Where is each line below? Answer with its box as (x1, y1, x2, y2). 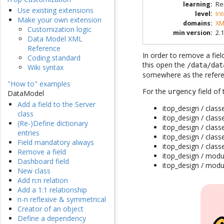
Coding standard (27, 53, 80, 63)
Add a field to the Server (17, 99, 95, 109)
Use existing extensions (17, 5, 93, 15)
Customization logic (27, 24, 91, 34)
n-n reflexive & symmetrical (17, 194, 106, 204)
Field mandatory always (17, 137, 94, 147)
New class (17, 166, 50, 176)
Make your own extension (17, 15, 101, 25)
